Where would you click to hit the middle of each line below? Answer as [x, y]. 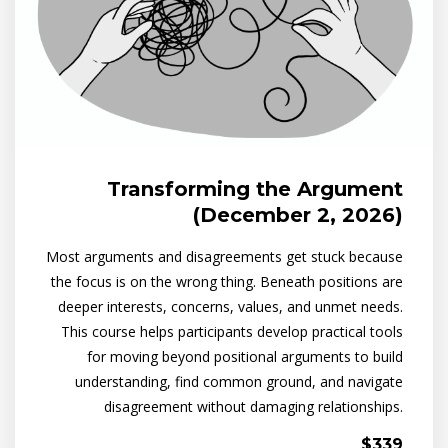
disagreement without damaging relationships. [253, 407]
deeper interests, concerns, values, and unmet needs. [230, 307]
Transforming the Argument [255, 189]
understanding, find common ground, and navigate [239, 382]
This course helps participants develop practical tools [232, 332]
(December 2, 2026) [298, 215]
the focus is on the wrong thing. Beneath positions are [227, 282]
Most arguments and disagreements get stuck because [224, 257]
